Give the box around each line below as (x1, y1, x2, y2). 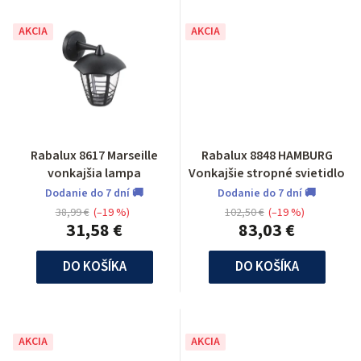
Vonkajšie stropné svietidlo (189, 164, 345, 182)
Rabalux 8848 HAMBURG (201, 146, 333, 164)
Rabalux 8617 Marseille (31, 146, 158, 164)
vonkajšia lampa (48, 164, 141, 182)
